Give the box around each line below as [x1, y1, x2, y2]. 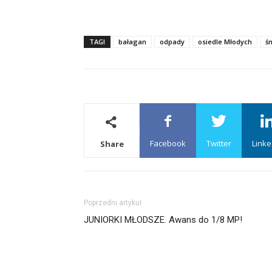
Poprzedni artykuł [84, 198, 141, 207]
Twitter [206, 137, 231, 149]
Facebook [150, 137, 186, 149]
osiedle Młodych [198, 36, 252, 46]
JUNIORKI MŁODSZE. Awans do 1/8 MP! [84, 214, 242, 225]
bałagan [118, 36, 146, 46]
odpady [160, 36, 185, 46]
